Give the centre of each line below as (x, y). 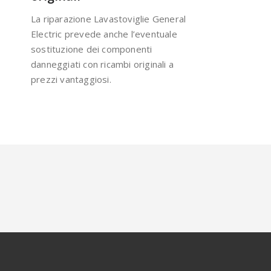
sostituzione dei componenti (92, 49)
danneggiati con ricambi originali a (102, 64)
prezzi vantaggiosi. (71, 79)
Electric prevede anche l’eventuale (104, 34)
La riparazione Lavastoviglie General (109, 18)
